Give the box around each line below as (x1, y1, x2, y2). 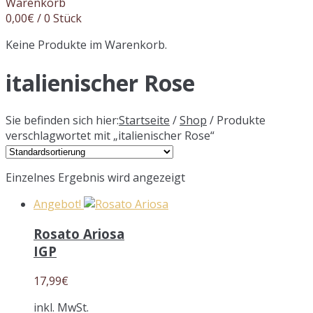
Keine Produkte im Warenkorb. (6, 37, 167, 53)
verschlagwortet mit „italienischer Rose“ (6, 128, 214, 144)
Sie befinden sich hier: (6, 112, 119, 129)
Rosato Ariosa (34, 225, 124, 243)
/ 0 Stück (34, 10, 82, 27)
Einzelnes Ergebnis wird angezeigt (6, 170, 185, 186)
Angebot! (34, 196, 81, 212)
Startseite (119, 112, 170, 129)
